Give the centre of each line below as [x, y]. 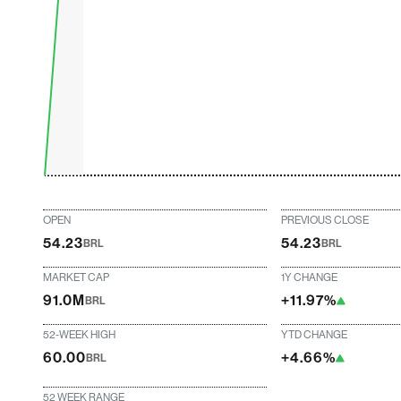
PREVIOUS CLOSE [325, 220]
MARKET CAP [77, 277]
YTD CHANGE [315, 335]
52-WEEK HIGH [80, 335]
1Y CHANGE [310, 277]
